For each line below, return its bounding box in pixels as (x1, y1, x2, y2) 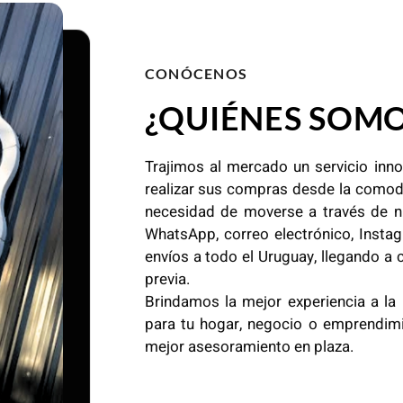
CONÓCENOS (144, 65, 248, 83)
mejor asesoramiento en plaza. (144, 336, 354, 359)
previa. (144, 268, 190, 291)
